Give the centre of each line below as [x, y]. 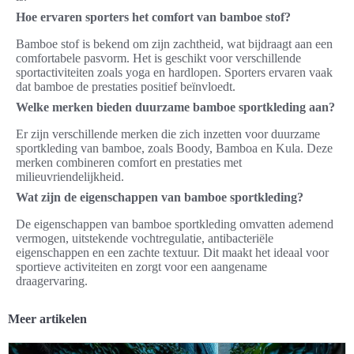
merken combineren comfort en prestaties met [129, 163]
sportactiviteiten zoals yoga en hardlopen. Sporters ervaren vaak [174, 73]
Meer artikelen [47, 319]
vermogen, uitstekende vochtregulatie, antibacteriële [145, 239]
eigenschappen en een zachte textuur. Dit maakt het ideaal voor [172, 253]
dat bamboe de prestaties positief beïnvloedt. [126, 87]
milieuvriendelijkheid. [70, 177]
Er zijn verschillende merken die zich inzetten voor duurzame [168, 134]
